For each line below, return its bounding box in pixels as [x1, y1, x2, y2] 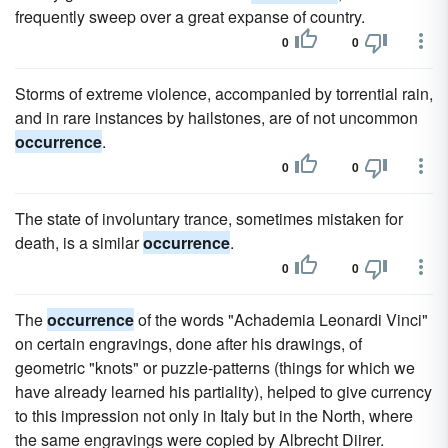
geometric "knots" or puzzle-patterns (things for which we [15, 356, 415, 379]
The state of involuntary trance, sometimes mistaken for [15, 207, 403, 230]
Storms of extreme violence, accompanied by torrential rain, [15, 82, 433, 105]
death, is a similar [15, 231, 143, 254]
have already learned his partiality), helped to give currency [15, 380, 432, 403]
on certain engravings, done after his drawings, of [15, 332, 362, 355]
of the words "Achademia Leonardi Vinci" [134, 308, 428, 331]
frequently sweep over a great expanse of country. [15, 5, 365, 28]
